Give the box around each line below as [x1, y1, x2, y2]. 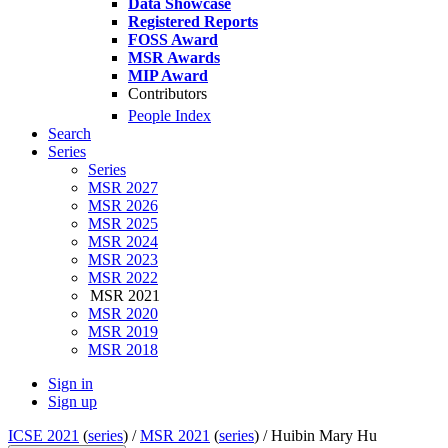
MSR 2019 [88, 323, 158, 341]
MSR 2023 [88, 251, 158, 269]
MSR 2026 [88, 197, 158, 215]
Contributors [128, 85, 207, 102]
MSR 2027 [88, 179, 158, 197]
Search [48, 125, 91, 143]
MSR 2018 [88, 341, 158, 359]
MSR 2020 [88, 305, 158, 323]
